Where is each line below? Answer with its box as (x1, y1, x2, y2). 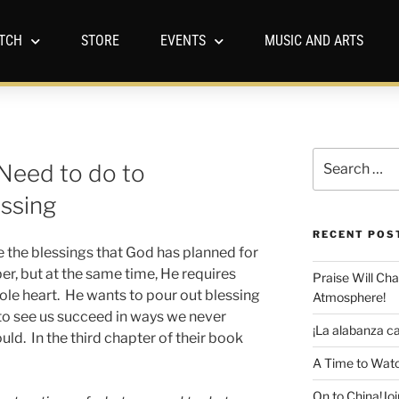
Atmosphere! (312, 289, 386, 305)
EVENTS (159, 32, 206, 49)
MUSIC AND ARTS (264, 32, 363, 49)
